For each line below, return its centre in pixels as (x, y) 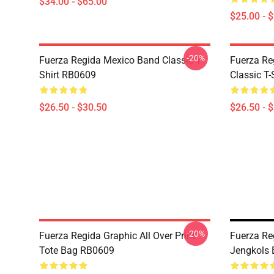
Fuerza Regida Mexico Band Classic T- (121, 60)
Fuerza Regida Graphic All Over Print (117, 236)
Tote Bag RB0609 (77, 250)
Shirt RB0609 (68, 75)
